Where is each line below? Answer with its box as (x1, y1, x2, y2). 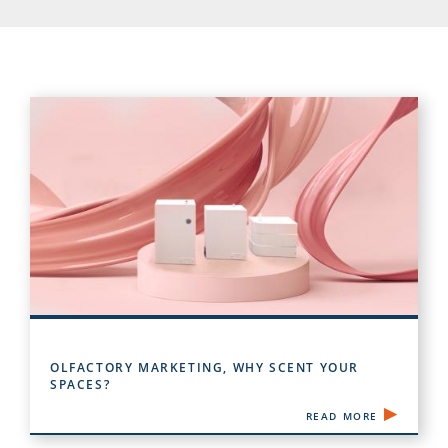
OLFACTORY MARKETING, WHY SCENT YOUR (50, 359, 360, 376)
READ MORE (305, 409, 378, 424)
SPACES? (50, 376, 111, 393)
